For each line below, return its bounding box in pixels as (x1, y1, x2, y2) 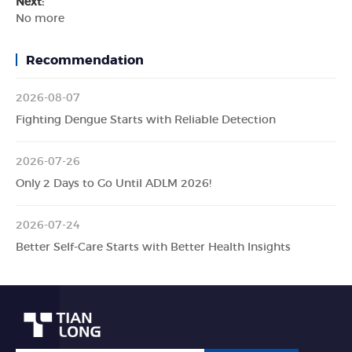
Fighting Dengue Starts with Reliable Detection (16, 115, 276, 126)
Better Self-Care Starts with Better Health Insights (16, 242, 291, 253)
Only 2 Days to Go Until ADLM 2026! (16, 178, 211, 189)
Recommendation (25, 54, 144, 67)
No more (16, 13, 64, 24)
